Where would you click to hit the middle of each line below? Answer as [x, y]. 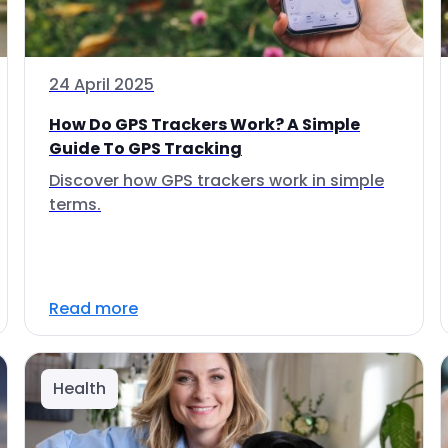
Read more [93, 308]
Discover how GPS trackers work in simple [216, 180]
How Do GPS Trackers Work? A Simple [204, 124]
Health [79, 388]
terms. [75, 204]
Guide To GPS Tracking [145, 148]
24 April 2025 [101, 84]
